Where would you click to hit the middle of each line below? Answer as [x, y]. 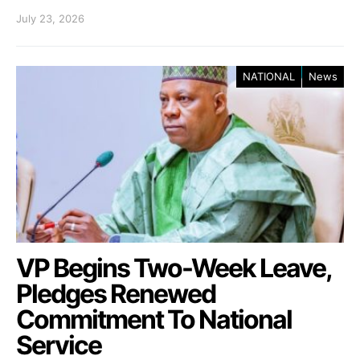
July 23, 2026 [50, 18]
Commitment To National [154, 319]
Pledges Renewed [116, 293]
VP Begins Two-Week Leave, [174, 268]
